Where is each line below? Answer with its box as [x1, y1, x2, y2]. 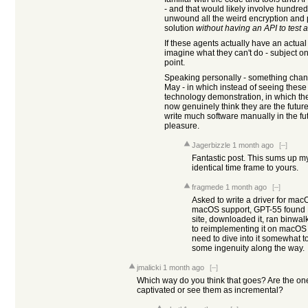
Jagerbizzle [192, 141, 230, 149]
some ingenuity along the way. [192, 243, 305, 253]
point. [164, 58, 185, 67]
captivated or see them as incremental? [137, 285, 283, 295]
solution [164, 23, 196, 33]
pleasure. [164, 121, 199, 131]
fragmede [192, 183, 223, 191]
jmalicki [137, 263, 161, 272]
